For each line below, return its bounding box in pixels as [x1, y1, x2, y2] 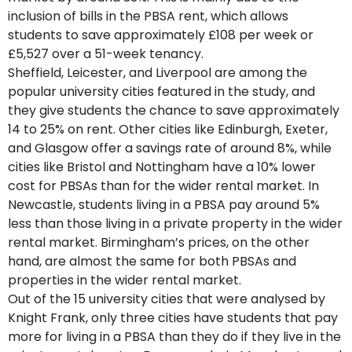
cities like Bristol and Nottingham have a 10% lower [8, 157, 316, 176]
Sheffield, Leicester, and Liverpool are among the [8, 63, 307, 82]
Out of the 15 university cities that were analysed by [8, 289, 325, 308]
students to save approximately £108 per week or [8, 25, 313, 44]
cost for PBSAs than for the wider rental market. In [8, 176, 319, 195]
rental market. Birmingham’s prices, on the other [8, 233, 310, 251]
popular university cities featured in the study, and [8, 82, 315, 101]
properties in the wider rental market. [8, 270, 244, 289]
